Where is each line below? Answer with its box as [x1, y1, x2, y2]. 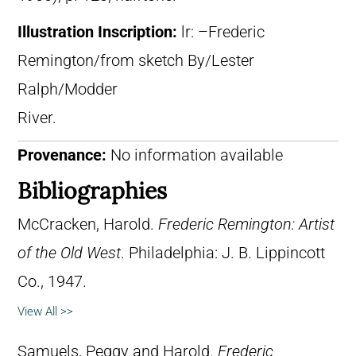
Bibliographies [17, 176, 167, 206]
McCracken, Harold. [17, 215, 158, 234]
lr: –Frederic [181, 23, 265, 42]
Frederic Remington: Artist [158, 215, 335, 234]
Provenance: [17, 146, 106, 165]
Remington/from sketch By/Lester [17, 52, 254, 71]
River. [17, 109, 56, 128]
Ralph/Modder [17, 80, 118, 99]
